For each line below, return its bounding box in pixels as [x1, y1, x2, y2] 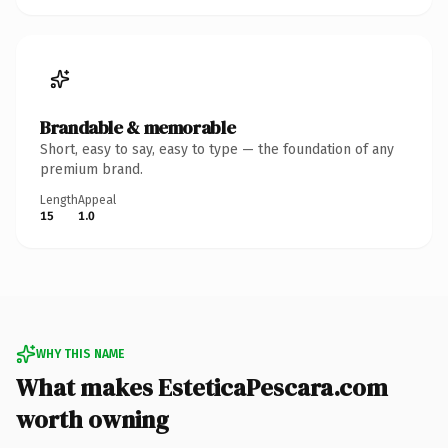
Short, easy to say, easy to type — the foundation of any [40, 140, 394, 158]
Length [40, 192, 78, 207]
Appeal [78, 192, 116, 207]
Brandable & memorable [40, 114, 236, 140]
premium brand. [40, 160, 143, 178]
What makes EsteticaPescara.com [16, 370, 388, 404]
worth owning [16, 402, 169, 436]
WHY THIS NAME [36, 346, 124, 361]
